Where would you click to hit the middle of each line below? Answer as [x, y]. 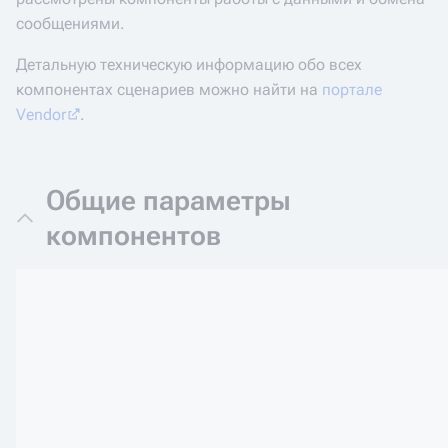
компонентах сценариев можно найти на [169, 89]
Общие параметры [168, 200]
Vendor [41, 114]
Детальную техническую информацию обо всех [189, 64]
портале [352, 89]
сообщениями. [70, 23]
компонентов [133, 235]
